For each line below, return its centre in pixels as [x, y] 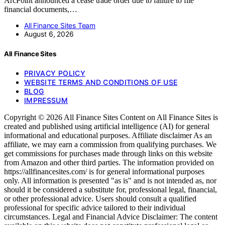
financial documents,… [41, 10]
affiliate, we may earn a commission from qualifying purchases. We [110, 144]
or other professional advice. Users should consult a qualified [100, 198]
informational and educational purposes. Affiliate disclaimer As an [108, 135]
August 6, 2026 [49, 34]
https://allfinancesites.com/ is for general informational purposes [104, 171]
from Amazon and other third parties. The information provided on [109, 162]
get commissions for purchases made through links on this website [108, 153]
